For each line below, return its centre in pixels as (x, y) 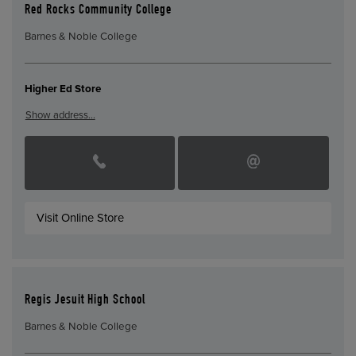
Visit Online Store (81, 218)
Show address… (60, 116)
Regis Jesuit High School (85, 301)
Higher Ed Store (62, 89)
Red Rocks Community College (98, 11)
